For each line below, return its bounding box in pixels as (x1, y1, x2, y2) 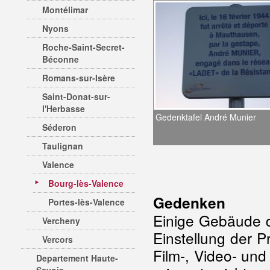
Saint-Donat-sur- (42, 90, 110, 102)
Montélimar (42, 4, 88, 16)
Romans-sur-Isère (42, 72, 115, 84)
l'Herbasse (42, 102, 85, 115)
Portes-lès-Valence (48, 196, 125, 208)
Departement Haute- (36, 252, 118, 264)
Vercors (42, 233, 73, 245)
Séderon (42, 121, 77, 133)
